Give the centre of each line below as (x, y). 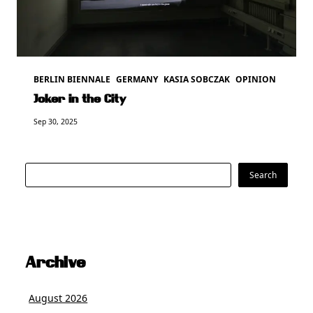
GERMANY (137, 79)
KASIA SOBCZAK (197, 79)
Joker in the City (80, 100)
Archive (55, 264)
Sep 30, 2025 (56, 121)
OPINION (256, 79)
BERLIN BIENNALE (72, 79)
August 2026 (58, 298)
